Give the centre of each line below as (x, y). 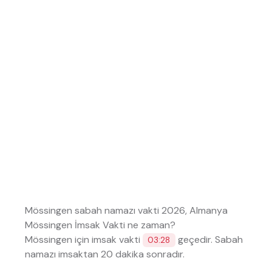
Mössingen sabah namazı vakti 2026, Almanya (126, 210)
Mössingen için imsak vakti (83, 239)
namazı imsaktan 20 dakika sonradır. (104, 254)
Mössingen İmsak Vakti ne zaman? (100, 225)
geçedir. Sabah (209, 239)
